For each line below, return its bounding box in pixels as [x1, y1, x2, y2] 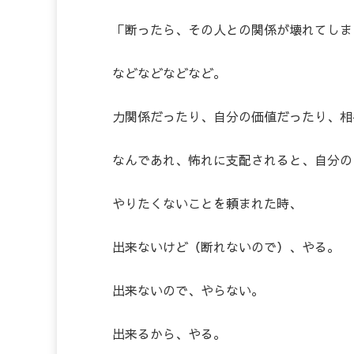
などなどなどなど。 [112, 64, 226, 82]
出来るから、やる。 [112, 325, 226, 343]
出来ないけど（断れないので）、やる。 [112, 238, 340, 256]
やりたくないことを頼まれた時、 [112, 194, 302, 213]
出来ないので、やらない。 [112, 281, 264, 299]
